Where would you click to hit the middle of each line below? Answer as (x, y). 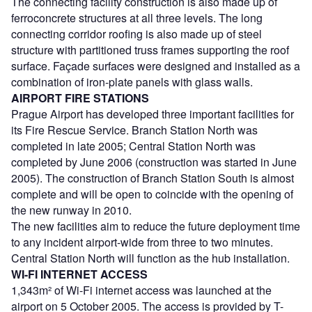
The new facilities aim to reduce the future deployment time (156, 226)
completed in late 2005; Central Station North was (133, 146)
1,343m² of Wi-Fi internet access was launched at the (141, 290)
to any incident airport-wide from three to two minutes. (142, 242)
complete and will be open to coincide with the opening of (152, 194)
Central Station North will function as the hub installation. (150, 258)
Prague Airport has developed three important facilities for (153, 114)
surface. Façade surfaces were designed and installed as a (156, 65)
